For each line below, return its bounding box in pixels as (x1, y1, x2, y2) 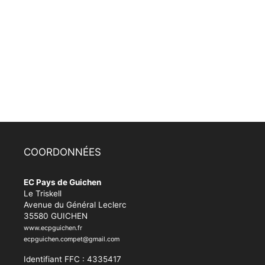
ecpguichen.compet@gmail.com (24, 234, 119, 243)
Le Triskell (24, 188, 62, 198)
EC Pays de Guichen (24, 177, 101, 187)
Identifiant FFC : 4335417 (24, 254, 121, 264)
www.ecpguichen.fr (24, 223, 82, 232)
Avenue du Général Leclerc (24, 199, 127, 209)
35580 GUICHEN (24, 211, 88, 221)
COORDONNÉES (24, 146, 101, 158)
